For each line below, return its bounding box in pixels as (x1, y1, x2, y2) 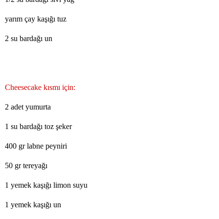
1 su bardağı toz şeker (5, 122, 72, 131)
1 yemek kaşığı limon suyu (5, 181, 88, 190)
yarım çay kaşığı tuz (5, 15, 66, 23)
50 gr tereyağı (5, 161, 47, 170)
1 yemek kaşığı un (5, 200, 61, 209)
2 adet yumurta (5, 103, 51, 111)
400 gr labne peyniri (5, 142, 67, 151)
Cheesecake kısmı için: (5, 83, 75, 92)
